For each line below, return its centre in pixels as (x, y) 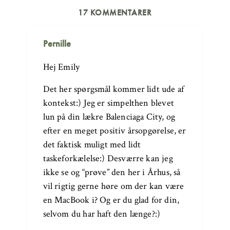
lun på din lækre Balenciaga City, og (109, 117)
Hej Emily (61, 67)
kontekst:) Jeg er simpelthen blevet (108, 103)
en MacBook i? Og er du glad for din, (111, 200)
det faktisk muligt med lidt (92, 144)
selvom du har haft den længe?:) (102, 214)
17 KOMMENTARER (115, 12)
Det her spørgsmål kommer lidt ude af (113, 89)
